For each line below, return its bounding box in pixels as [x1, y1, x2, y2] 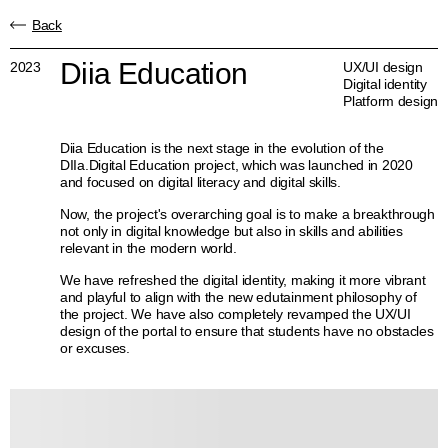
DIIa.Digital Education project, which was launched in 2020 [60, 157, 413, 173]
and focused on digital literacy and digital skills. [60, 174, 341, 190]
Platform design [343, 93, 438, 109]
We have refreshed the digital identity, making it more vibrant [60, 272, 426, 288]
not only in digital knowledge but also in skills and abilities [60, 223, 403, 239]
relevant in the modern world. [60, 240, 237, 256]
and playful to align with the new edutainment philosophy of [60, 289, 417, 305]
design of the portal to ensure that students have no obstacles [60, 323, 434, 339]
